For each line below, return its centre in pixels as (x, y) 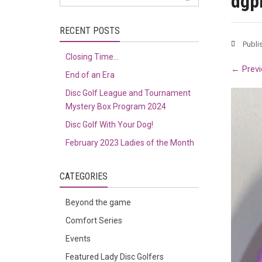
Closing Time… (92, 57)
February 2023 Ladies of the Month (130, 143)
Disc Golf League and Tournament (128, 93)
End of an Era (90, 75)
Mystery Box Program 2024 (116, 106)
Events (78, 239)
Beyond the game (98, 202)
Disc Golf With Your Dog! (109, 125)
